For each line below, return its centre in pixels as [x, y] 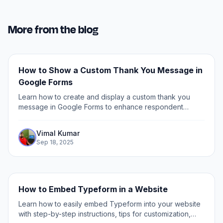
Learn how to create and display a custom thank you [104, 97]
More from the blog [53, 30]
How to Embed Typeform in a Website [93, 189]
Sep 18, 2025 [55, 142]
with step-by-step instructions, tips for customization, [105, 214]
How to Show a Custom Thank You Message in [111, 70]
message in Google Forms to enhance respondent [101, 107]
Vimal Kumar [58, 133]
